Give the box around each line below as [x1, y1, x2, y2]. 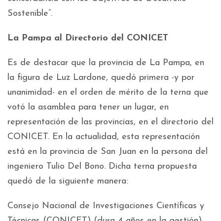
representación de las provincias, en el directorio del [7, 117, 214, 127]
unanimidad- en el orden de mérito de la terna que [7, 88, 209, 98]
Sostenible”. [7, 9, 52, 19]
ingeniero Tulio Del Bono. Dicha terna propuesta [7, 162, 197, 172]
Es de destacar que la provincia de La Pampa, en [7, 58, 204, 68]
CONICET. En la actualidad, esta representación [7, 132, 200, 142]
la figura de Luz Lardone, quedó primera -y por [7, 73, 194, 83]
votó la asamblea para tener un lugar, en [7, 103, 169, 112]
